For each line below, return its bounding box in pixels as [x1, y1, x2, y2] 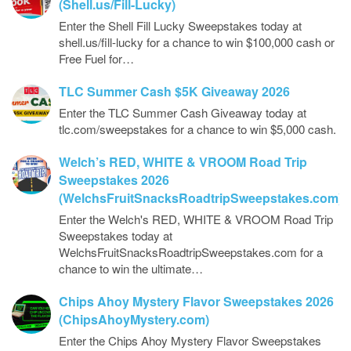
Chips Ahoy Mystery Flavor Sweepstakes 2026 [59, 292, 334, 310]
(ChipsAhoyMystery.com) [59, 310, 209, 328]
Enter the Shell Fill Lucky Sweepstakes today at [59, 17, 302, 34]
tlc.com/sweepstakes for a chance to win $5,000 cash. [59, 121, 336, 137]
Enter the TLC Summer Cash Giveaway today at [59, 104, 306, 121]
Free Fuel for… [59, 50, 134, 67]
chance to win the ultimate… [59, 260, 203, 277]
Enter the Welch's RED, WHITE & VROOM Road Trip [59, 211, 333, 227]
